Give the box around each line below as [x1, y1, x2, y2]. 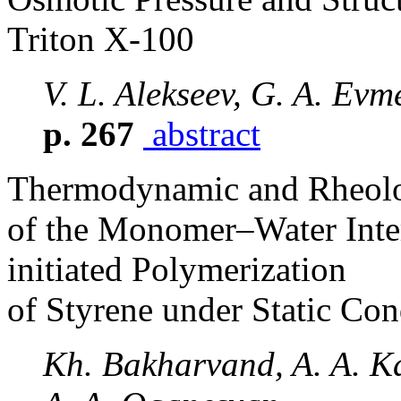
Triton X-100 [7, 20, 194, 58]
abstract [143, 115, 260, 153]
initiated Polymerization [7, 250, 346, 288]
